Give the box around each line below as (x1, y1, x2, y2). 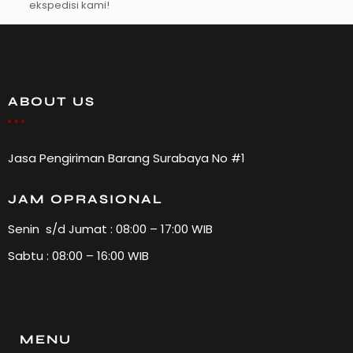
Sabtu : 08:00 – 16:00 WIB (8, 247, 149, 264)
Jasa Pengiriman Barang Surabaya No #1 (8, 149, 245, 166)
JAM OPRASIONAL (8, 191, 163, 206)
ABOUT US (8, 93, 95, 109)
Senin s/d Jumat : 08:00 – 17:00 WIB (8, 220, 213, 237)
